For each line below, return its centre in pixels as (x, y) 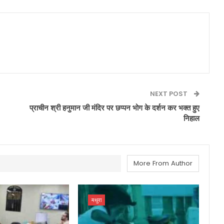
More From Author (163, 163)
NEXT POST (169, 94)
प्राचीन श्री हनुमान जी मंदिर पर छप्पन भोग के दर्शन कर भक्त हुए (114, 108)
